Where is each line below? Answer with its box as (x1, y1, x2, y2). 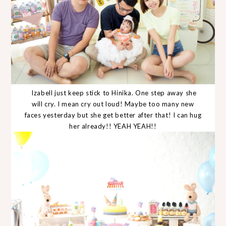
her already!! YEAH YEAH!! (69, 122, 157, 130)
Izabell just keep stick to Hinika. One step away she (29, 88, 197, 97)
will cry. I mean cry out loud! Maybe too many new (32, 99, 194, 108)
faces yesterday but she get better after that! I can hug (24, 110, 202, 119)
